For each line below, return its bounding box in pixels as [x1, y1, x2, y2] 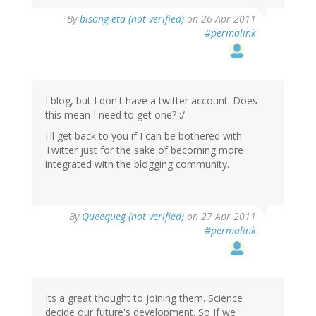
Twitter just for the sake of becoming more [45, 143, 243, 157]
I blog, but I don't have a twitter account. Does [45, 94, 257, 108]
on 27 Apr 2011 [184, 209, 256, 224]
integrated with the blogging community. [45, 157, 229, 171]
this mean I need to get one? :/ [45, 108, 185, 122]
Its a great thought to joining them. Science [45, 291, 243, 305]
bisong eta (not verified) [80, 12, 184, 26]
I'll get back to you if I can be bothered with [45, 129, 242, 143]
